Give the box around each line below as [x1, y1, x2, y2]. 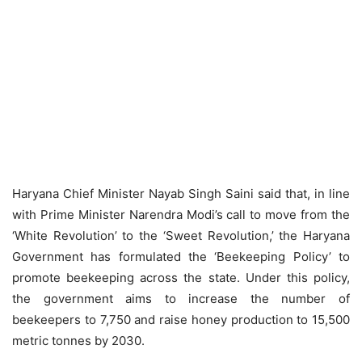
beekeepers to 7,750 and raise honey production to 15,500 [12, 311, 350, 327]
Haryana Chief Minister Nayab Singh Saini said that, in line [12, 185, 350, 201]
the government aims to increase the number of [12, 290, 350, 306]
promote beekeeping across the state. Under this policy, [12, 269, 350, 285]
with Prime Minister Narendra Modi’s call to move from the [12, 206, 350, 222]
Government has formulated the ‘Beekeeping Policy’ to [12, 248, 350, 264]
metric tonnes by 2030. [12, 332, 145, 348]
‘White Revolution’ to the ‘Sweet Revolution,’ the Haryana [12, 227, 350, 243]
